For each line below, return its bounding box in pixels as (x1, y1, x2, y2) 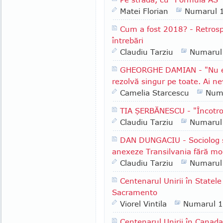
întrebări (112, 36, 143, 45)
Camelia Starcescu (120, 88, 189, 97)
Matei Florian (120, 6, 168, 15)
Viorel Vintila (120, 199, 167, 208)
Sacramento (112, 188, 157, 197)
